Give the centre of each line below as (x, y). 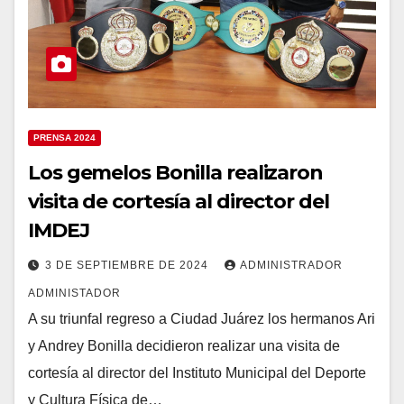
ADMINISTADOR (74, 294)
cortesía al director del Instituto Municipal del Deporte (197, 373)
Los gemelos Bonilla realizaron (175, 173)
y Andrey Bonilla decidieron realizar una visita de (184, 346)
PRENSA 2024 (64, 138)
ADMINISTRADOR (291, 266)
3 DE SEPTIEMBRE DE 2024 (129, 266)
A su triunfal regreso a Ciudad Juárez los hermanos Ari (202, 319)
